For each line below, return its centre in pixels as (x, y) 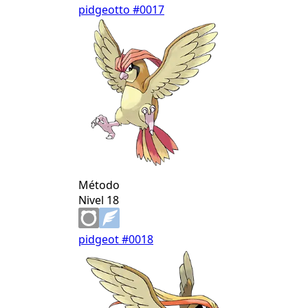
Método (99, 185)
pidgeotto (106, 10)
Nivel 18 (99, 200)
